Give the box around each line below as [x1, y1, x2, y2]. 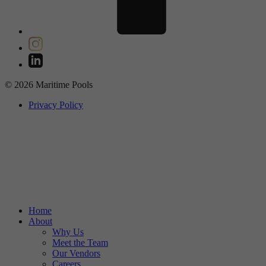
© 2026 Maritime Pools [5, 80, 93, 90]
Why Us [52, 227, 84, 237]
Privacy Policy [28, 100, 83, 110]
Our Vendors [52, 248, 100, 259]
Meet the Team [52, 237, 108, 248]
